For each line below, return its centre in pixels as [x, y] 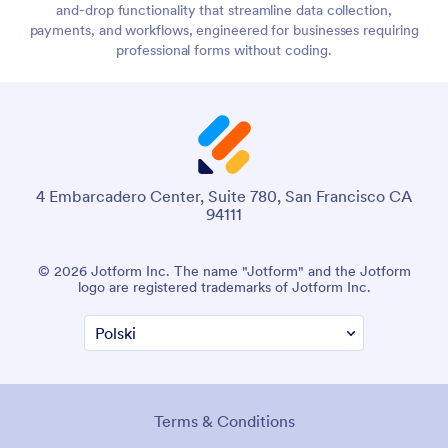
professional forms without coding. [224, 50]
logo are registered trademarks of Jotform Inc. [224, 287]
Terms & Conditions [224, 421]
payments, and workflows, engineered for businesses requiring [224, 30]
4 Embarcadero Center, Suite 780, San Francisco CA [224, 196]
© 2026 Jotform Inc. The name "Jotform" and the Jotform [224, 271]
